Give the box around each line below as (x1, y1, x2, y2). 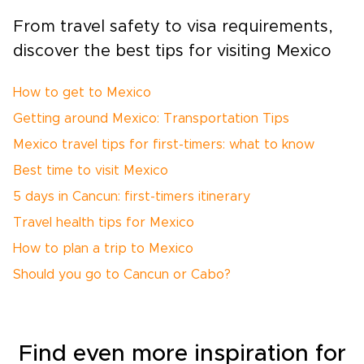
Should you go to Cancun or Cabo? (13, 268, 231, 282)
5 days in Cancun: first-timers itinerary (13, 190, 250, 204)
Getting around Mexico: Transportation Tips (13, 112, 289, 126)
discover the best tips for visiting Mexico (13, 43, 331, 60)
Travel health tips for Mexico (13, 216, 194, 230)
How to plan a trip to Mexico (13, 242, 193, 256)
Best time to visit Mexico (13, 164, 168, 178)
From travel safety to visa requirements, (13, 19, 333, 36)
